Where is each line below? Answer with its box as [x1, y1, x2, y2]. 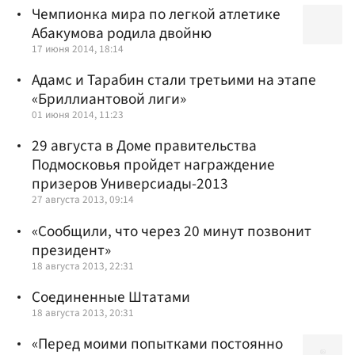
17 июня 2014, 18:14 [32, 41, 124, 56]
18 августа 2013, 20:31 [32, 304, 134, 320]
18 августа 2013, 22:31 [32, 258, 134, 273]
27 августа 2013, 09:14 [32, 192, 134, 208]
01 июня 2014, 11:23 [32, 107, 124, 123]
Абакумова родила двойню [32, 22, 212, 44]
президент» [32, 239, 111, 261]
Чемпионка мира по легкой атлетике [32, 3, 281, 25]
